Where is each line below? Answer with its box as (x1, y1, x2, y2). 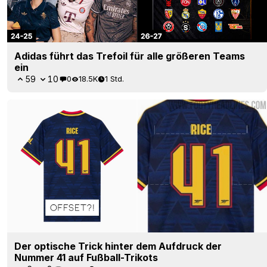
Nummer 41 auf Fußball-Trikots (14, 252, 158, 264)
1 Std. (105, 74, 124, 84)
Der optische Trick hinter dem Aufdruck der (14, 240, 222, 253)
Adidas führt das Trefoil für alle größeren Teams (14, 49, 245, 62)
